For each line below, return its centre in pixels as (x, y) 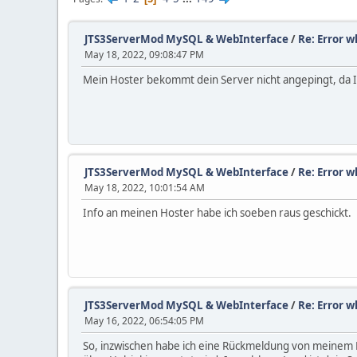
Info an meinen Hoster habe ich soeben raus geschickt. (217, 213)
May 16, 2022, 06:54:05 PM (144, 321)
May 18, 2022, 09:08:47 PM (144, 55)
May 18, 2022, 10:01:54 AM (145, 188)
